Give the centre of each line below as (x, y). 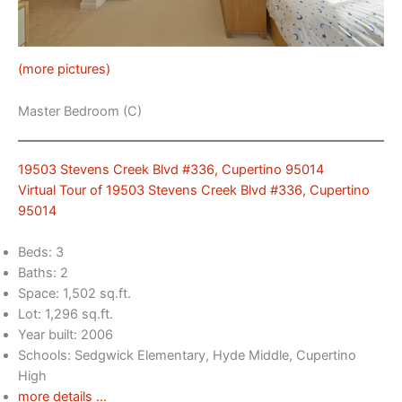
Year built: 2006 (66, 335)
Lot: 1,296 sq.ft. (66, 315)
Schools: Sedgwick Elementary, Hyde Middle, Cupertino (187, 356)
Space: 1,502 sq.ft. (74, 294)
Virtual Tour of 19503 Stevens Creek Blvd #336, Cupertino (194, 190)
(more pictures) (64, 70)
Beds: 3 (41, 253)
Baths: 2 (43, 273)
